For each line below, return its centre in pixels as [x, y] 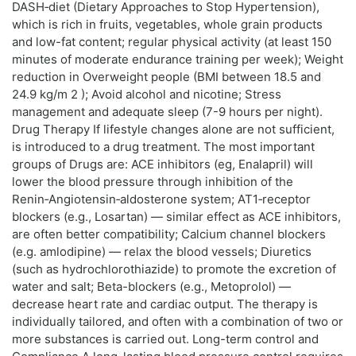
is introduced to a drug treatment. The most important [163, 147]
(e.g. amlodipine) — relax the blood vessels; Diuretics [162, 252]
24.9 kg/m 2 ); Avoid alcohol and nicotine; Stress [147, 95]
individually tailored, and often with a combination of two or [178, 322]
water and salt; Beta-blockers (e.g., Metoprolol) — [151, 287]
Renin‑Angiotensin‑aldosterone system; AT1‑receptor [161, 199]
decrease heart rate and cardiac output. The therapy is [165, 304]
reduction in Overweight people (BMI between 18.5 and [166, 77]
